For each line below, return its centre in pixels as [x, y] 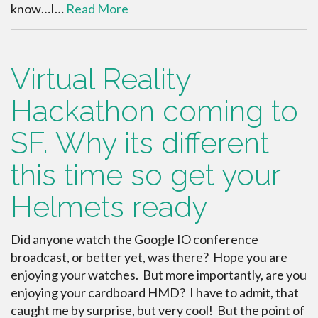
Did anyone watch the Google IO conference [135, 240]
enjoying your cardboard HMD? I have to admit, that [155, 293]
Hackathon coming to [154, 111]
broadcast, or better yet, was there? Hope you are [149, 257]
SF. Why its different [140, 143]
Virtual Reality [100, 79]
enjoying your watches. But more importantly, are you [159, 275]
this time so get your [146, 175]
